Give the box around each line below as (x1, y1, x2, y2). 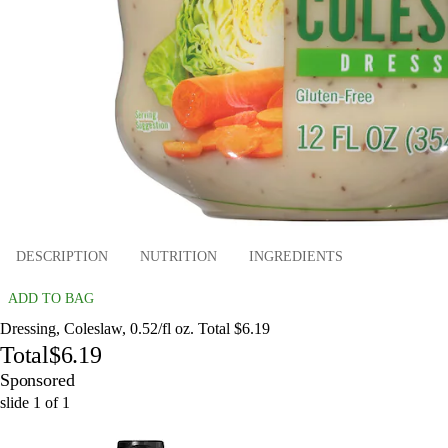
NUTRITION (140, 249, 217, 265)
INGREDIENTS (249, 249, 343, 265)
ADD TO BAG (8, 290, 94, 306)
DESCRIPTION (16, 249, 108, 265)
